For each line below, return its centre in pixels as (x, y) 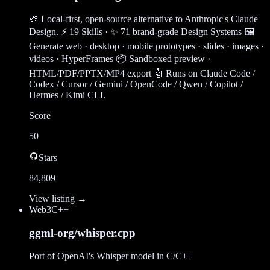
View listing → (58, 198)
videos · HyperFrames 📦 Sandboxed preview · (120, 58)
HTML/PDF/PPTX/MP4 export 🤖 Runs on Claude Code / (142, 73)
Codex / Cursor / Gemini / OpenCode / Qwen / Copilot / (136, 84)
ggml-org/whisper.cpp (82, 233)
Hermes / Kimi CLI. (67, 95)
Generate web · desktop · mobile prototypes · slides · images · (146, 46)
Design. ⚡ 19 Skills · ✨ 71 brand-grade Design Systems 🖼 (142, 31)
